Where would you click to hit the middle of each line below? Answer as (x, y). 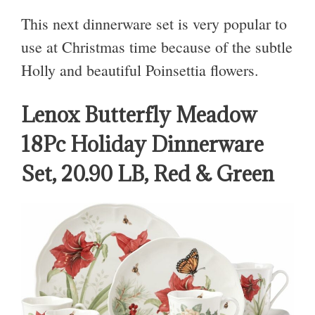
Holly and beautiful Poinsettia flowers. (140, 70)
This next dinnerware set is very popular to (154, 23)
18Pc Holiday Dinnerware (142, 144)
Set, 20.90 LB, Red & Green (148, 173)
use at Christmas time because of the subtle (157, 46)
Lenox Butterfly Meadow (139, 114)
